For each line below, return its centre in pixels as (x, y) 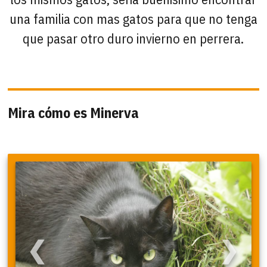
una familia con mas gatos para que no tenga (133, 18)
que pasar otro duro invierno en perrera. (133, 38)
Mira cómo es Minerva (74, 112)
